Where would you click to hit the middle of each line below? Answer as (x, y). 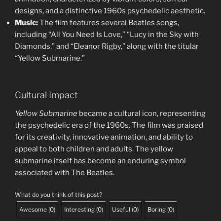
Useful (121, 209)
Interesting (79, 209)
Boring (157, 209)
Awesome (33, 209)
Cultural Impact (46, 95)
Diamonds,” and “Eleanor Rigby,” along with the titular (107, 47)
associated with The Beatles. (65, 173)
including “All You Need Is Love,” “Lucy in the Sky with (107, 35)
